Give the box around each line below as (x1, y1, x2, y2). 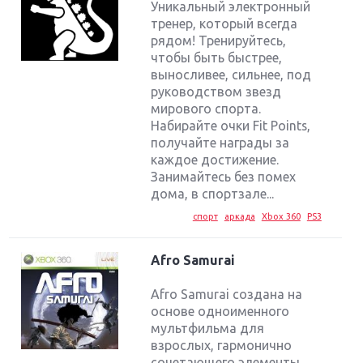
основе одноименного (151, 303, 290, 318)
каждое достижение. (151, 152, 280, 167)
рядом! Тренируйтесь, (151, 32, 287, 48)
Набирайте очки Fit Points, (151, 117, 311, 133)
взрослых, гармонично (151, 337, 293, 352)
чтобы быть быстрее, (151, 49, 283, 65)
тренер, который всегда (151, 15, 298, 31)
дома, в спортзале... (151, 186, 275, 201)
